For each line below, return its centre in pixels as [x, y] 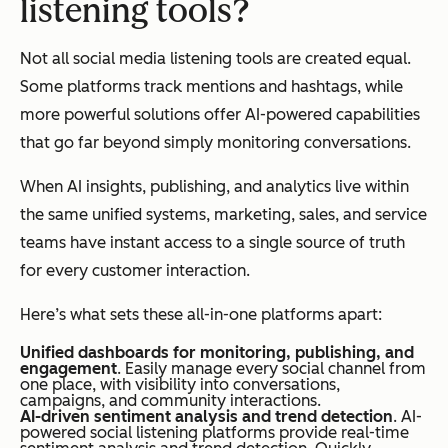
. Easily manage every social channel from [271, 369]
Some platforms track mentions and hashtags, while [211, 87]
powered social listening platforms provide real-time [214, 433]
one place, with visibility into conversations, [180, 385]
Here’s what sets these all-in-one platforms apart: [201, 315]
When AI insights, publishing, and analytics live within [214, 187]
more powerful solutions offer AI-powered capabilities [220, 115]
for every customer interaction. [135, 271]
